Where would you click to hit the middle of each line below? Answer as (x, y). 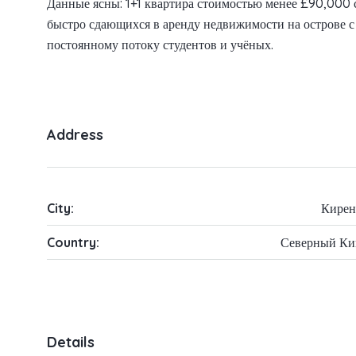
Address (75, 135)
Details (71, 342)
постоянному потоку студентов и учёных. (160, 45)
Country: (73, 243)
